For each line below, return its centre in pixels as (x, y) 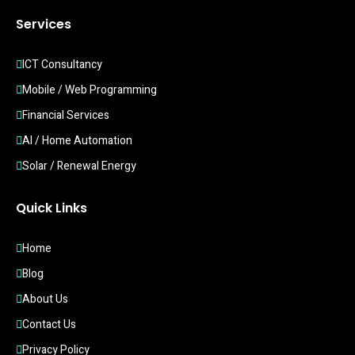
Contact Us (49, 325)
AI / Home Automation (77, 141)
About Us (45, 300)
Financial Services (66, 116)
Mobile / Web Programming (90, 90)
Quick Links (52, 208)
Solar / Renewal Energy (79, 166)
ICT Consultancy (62, 65)
